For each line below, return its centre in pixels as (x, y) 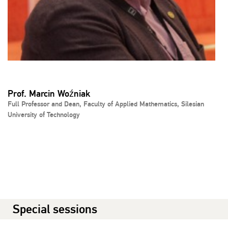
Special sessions (55, 209)
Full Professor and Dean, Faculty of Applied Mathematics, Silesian (106, 104)
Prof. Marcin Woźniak (49, 94)
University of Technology (44, 115)
